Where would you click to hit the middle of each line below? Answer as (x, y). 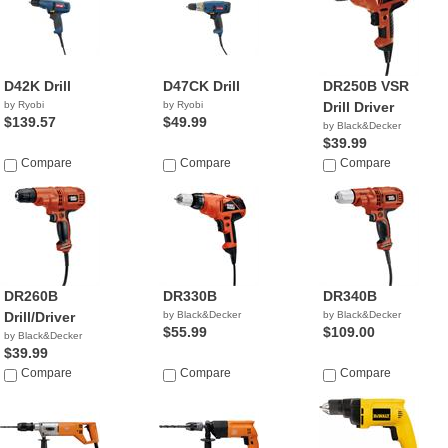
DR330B (190, 296)
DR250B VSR (365, 86)
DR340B (349, 296)
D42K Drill (37, 86)
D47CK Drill (202, 86)
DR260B (31, 296)
